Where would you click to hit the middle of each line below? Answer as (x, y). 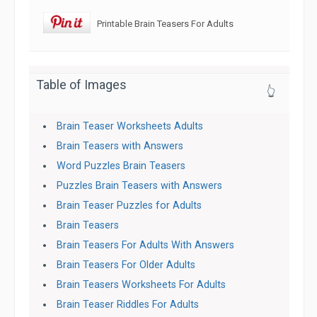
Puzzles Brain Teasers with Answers (140, 186)
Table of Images (81, 85)
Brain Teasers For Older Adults (126, 265)
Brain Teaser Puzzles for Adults (129, 206)
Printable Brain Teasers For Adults (162, 23)
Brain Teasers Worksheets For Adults (142, 285)
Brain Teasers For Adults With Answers (146, 245)
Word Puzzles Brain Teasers (121, 166)
